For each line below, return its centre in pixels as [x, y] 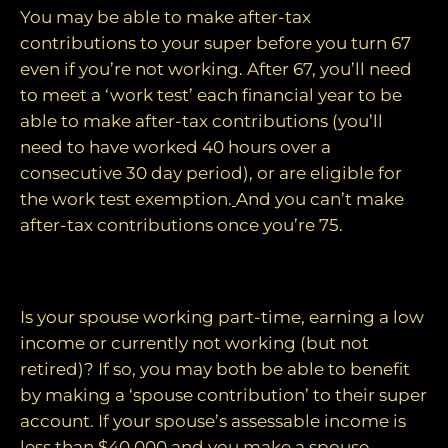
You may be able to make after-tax [165, 16]
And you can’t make [320, 198]
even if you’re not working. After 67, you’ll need [216, 68]
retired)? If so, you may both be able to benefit [215, 369]
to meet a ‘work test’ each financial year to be [211, 94]
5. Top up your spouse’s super [151, 273]
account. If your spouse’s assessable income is [213, 421]
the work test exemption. [126, 198]
